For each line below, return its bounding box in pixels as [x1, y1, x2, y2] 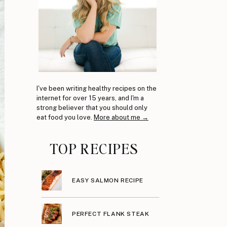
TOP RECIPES [50, 140, 138, 157]
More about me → [94, 113, 148, 121]
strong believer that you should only [36, 104, 147, 111]
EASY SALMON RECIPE [72, 177, 143, 184]
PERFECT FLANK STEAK [72, 210, 149, 217]
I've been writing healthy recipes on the [36, 85, 157, 92]
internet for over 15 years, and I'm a [36, 94, 144, 102]
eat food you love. [36, 113, 94, 121]
